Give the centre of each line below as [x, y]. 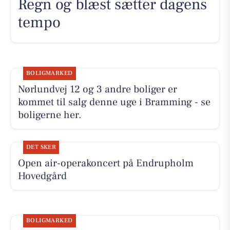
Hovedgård [42, 176]
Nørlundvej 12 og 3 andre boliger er [97, 90]
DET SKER [41, 147]
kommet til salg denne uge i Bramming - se [114, 102]
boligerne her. [50, 115]
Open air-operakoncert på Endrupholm [106, 164]
